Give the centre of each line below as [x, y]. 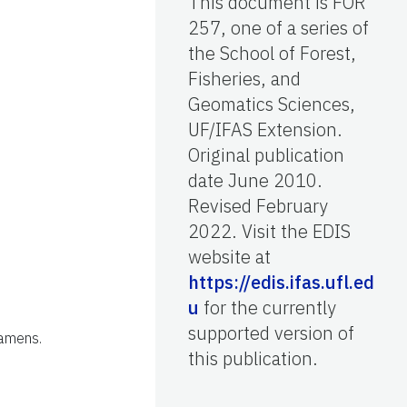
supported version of [271, 333]
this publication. [253, 359]
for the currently [268, 308]
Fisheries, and [244, 79]
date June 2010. [255, 181]
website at [229, 257]
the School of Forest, [272, 54]
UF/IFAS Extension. [265, 130]
